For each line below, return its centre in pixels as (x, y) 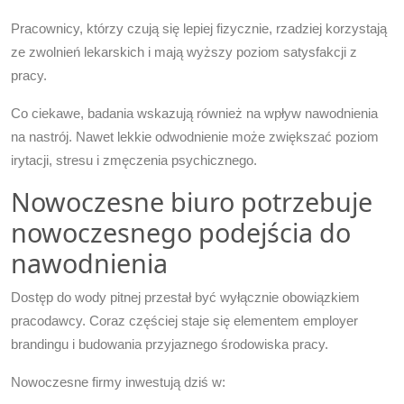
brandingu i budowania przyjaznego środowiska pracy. (170, 344)
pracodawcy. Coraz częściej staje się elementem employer (184, 320)
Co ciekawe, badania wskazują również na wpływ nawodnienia (194, 113)
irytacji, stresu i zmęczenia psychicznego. (134, 160)
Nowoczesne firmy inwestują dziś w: (118, 381)
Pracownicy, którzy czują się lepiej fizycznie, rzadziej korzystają (199, 28)
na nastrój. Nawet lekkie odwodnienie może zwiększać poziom (195, 136)
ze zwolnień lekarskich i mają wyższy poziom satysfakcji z (184, 51)
